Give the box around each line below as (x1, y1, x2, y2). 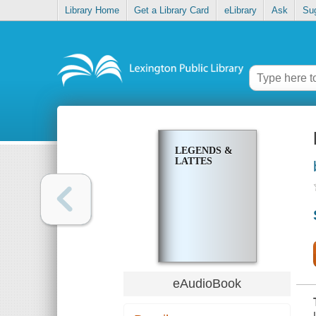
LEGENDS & (174, 145, 233, 157)
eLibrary (224, 5, 257, 16)
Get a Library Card (134, 5, 209, 16)
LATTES (174, 156, 212, 167)
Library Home (65, 5, 120, 16)
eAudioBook (173, 276, 242, 291)
